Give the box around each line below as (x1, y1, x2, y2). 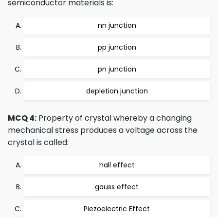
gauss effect (95, 182, 139, 192)
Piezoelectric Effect (84, 204, 150, 214)
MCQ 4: (8, 112, 36, 124)
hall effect (99, 160, 135, 170)
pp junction (97, 42, 136, 52)
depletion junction (86, 86, 148, 96)
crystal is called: (8, 137, 69, 148)
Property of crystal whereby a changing (36, 112, 192, 124)
